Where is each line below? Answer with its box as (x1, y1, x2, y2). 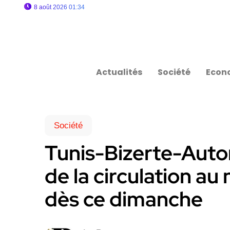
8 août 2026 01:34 (34, 4, 85, 11)
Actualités (96, 66, 143, 78)
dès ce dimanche (45, 185, 203, 213)
